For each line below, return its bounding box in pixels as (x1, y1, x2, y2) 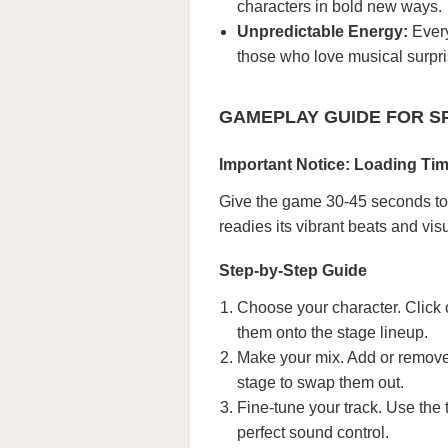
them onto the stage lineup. (237, 323, 428, 341)
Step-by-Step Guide (219, 261, 367, 279)
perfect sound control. (237, 423, 389, 441)
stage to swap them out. (237, 373, 404, 391)
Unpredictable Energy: (237, 22, 408, 40)
